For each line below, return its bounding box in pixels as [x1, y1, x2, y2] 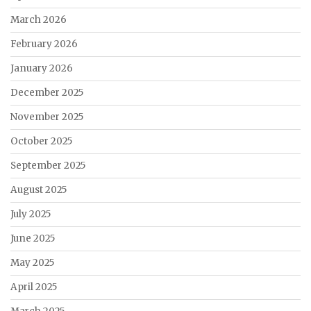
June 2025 [10, 232, 55, 244]
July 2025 [10, 208, 51, 220]
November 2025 [10, 110, 83, 123]
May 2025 [10, 256, 54, 269]
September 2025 [10, 159, 85, 171]
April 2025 [10, 280, 57, 293]
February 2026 [10, 37, 78, 50]
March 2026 [10, 13, 67, 26]
